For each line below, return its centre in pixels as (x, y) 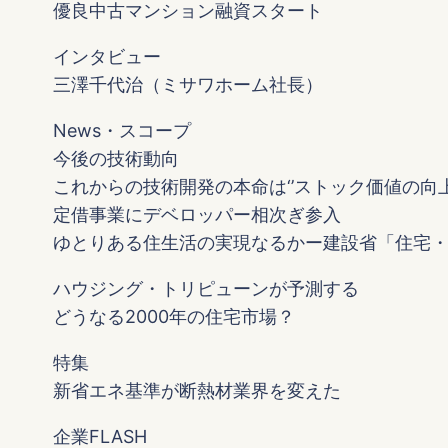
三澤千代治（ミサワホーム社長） (188, 85)
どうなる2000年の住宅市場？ (174, 317)
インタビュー (107, 57)
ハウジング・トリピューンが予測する (206, 289)
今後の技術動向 (116, 159)
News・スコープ (122, 131)
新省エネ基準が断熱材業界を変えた (197, 391)
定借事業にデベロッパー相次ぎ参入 (197, 215)
